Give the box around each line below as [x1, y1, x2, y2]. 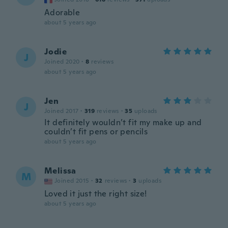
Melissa [44, 165, 76, 176]
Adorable [44, 7, 80, 18]
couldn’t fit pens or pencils [44, 126, 148, 137]
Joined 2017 [44, 107, 79, 115]
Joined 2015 [54, 177, 90, 185]
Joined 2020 [44, 58, 80, 66]
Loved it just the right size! [44, 188, 147, 199]
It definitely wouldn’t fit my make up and [44, 117, 202, 128]
